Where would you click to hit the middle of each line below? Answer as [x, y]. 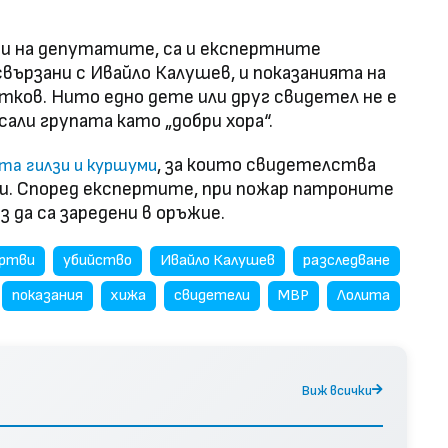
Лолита [363, 296]
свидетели [212, 296]
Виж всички [337, 390]
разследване [346, 261]
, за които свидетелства [266, 166]
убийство [97, 261]
